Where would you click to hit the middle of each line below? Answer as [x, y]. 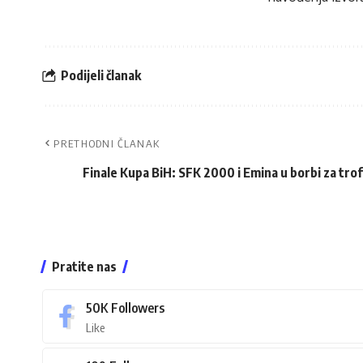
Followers [138, 307]
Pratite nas [84, 266]
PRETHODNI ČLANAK [107, 143]
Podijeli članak [101, 76]
